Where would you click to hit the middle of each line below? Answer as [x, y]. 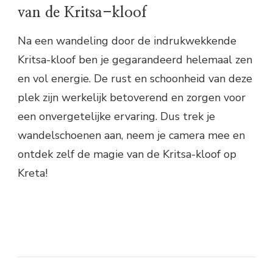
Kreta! [33, 173]
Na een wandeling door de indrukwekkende [127, 41]
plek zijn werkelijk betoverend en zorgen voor [132, 97]
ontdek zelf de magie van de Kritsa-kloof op [127, 154]
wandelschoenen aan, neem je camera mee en [131, 135]
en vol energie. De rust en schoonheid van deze [135, 78]
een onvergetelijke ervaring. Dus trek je [116, 116]
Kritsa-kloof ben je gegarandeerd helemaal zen [135, 59]
